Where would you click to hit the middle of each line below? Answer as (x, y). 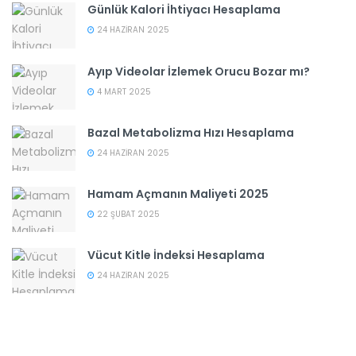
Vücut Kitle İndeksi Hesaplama (176, 255)
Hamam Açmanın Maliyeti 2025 (178, 193)
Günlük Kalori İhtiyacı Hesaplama (184, 10)
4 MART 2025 (123, 91)
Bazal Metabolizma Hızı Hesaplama (191, 132)
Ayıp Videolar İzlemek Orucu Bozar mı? (199, 71)
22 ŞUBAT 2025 (127, 214)
